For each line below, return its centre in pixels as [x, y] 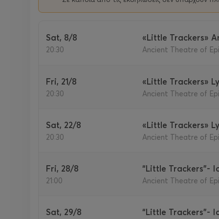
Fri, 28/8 [65, 168]
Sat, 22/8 [66, 125]
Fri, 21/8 [64, 81]
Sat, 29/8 [66, 212]
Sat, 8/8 [64, 37]
